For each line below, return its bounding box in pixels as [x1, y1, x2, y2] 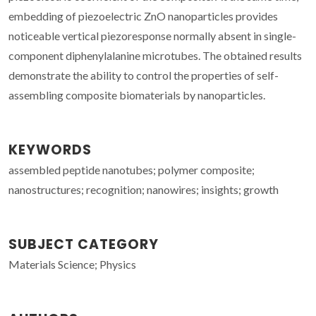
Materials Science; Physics [8, 257, 136, 271]
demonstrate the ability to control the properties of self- [8, 68, 279, 82]
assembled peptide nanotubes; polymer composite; [8, 162, 255, 176]
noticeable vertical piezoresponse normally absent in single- [8, 28, 296, 42]
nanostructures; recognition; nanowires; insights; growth [8, 182, 279, 196]
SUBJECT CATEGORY [8, 234, 159, 254]
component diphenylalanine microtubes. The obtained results [8, 48, 302, 62]
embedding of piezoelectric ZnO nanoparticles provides [8, 8, 278, 23]
